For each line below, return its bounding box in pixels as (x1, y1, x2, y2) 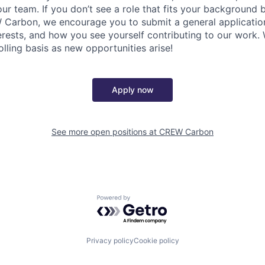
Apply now (111, 85, 154, 95)
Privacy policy (86, 235, 134, 245)
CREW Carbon (159, 127, 214, 137)
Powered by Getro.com (96, 195, 201, 206)
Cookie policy (133, 235, 179, 245)
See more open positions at (51, 127, 159, 137)
